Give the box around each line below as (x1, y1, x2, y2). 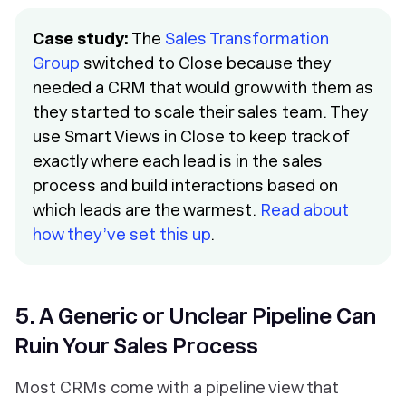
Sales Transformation (165, 28, 329, 48)
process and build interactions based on (33, 175, 338, 195)
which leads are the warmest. (33, 199, 260, 219)
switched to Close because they (80, 53, 332, 72)
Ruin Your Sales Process (14, 332, 258, 359)
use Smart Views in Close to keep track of (33, 126, 350, 146)
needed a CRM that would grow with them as (33, 77, 373, 97)
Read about (260, 199, 349, 219)
